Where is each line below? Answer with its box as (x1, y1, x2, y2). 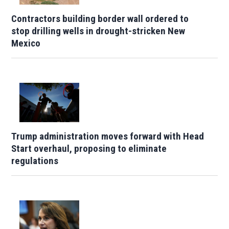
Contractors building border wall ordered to (11, 12, 189, 25)
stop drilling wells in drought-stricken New (11, 25, 186, 37)
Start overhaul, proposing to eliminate (11, 143, 167, 155)
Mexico (11, 37, 41, 49)
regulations (11, 155, 59, 167)
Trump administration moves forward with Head (11, 130, 204, 143)
